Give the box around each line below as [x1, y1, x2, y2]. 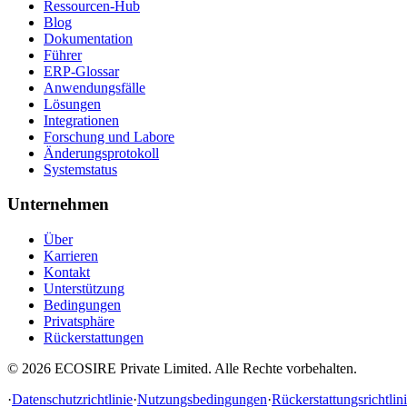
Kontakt [44, 264, 90, 281]
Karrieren [44, 248, 98, 264]
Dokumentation [44, 30, 133, 46]
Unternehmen [7, 194, 109, 214]
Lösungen [44, 95, 101, 112]
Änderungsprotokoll [44, 144, 159, 161]
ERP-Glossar [44, 63, 119, 79]
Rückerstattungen [44, 330, 144, 346]
